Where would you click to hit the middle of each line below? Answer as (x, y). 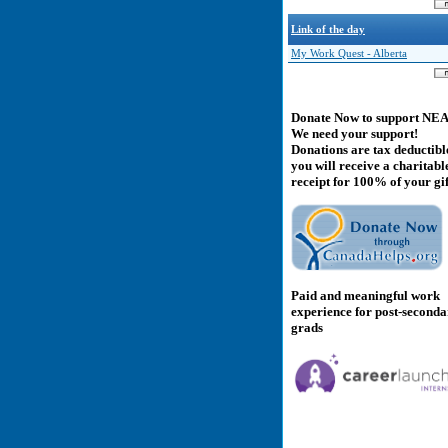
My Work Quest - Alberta (349, 53)
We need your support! (354, 134)
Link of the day (328, 29)
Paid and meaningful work (365, 295)
